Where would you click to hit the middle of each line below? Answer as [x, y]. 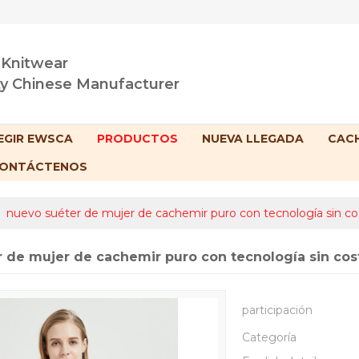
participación [278, 311]
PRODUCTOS [137, 139]
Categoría [270, 338]
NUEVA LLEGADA [253, 139]
